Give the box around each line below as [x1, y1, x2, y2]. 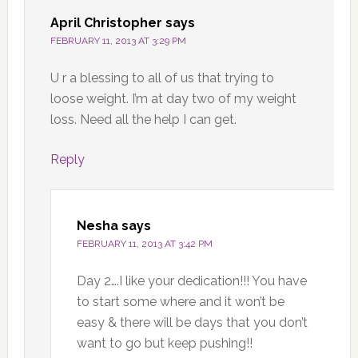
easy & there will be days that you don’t [76, 314, 308, 330]
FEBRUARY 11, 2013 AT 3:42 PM [76, 237, 213, 249]
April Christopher [50, 14, 162, 30]
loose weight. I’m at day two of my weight [50, 90, 296, 106]
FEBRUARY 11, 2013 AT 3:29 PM [50, 34, 186, 46]
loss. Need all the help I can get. [50, 111, 237, 127]
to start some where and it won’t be [76, 293, 284, 309]
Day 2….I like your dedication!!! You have [76, 272, 307, 288]
